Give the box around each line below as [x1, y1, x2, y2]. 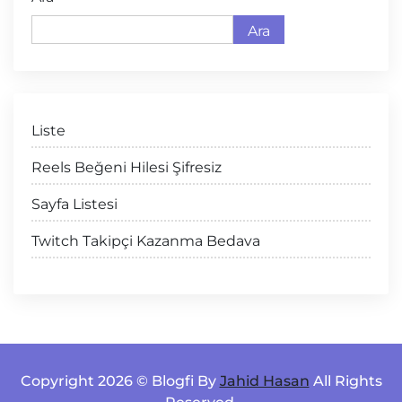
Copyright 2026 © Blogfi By [20, 372, 220, 389]
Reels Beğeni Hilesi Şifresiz [31, 159, 222, 176]
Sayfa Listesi [31, 196, 118, 213]
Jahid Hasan [219, 372, 310, 389]
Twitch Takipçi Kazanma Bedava [31, 232, 260, 249]
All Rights [309, 372, 382, 389]
